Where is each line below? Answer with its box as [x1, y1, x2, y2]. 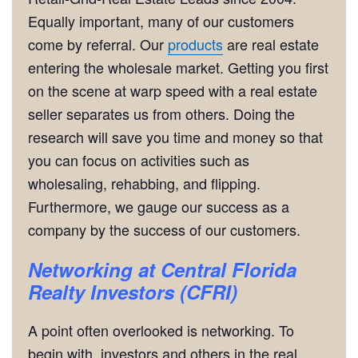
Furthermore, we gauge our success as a [28, 196, 289, 217]
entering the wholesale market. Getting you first [28, 57, 328, 78]
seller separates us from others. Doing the [28, 103, 295, 124]
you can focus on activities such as [28, 149, 249, 170]
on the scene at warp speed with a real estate [28, 80, 317, 101]
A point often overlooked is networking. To [28, 319, 294, 340]
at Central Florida [138, 256, 296, 283]
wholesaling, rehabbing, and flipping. [28, 173, 261, 193]
